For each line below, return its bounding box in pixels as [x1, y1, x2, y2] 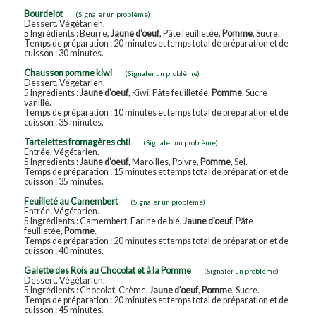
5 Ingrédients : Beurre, [23, 28, 111, 39]
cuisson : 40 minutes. [23, 245, 104, 256]
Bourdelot [23, 8, 63, 19]
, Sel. [230, 156, 248, 167]
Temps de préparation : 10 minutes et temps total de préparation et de [23, 107, 288, 118]
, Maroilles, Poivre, [128, 156, 200, 167]
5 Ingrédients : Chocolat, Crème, [23, 284, 150, 296]
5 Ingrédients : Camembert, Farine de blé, [23, 215, 183, 226]
